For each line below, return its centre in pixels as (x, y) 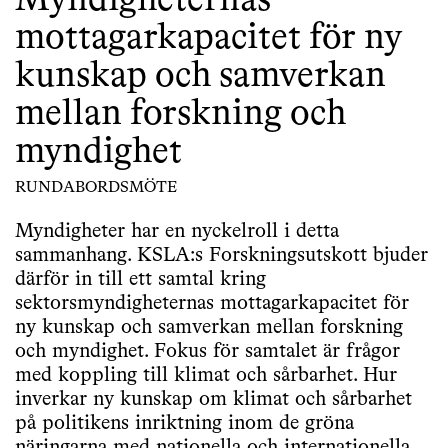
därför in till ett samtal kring (140, 280)
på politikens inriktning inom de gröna (184, 424)
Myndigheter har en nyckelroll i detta (177, 232)
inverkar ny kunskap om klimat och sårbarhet (213, 400)
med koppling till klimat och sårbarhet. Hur (206, 376)
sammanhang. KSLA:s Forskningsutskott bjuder (221, 256)
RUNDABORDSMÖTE (96, 188)
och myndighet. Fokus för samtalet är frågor (207, 352)
